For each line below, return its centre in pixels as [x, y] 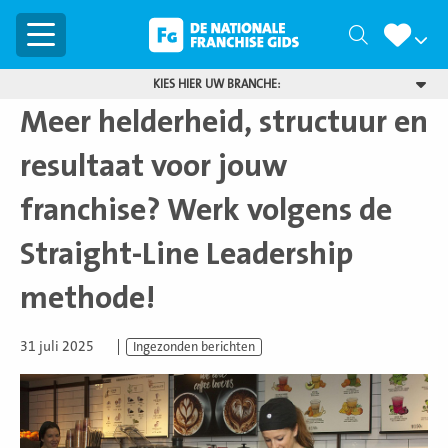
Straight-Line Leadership [186, 254]
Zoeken [397, 35]
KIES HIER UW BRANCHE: [216, 84]
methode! [87, 298]
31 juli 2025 [57, 346]
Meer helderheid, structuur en [224, 122]
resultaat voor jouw [153, 166]
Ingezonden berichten [194, 347]
